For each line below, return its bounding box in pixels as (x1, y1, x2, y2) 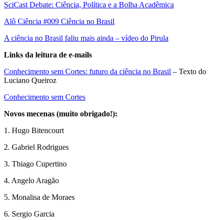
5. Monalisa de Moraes (4, 192, 75, 201)
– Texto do (171, 67, 206, 76)
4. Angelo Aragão (4, 176, 59, 185)
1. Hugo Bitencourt (4, 126, 64, 135)
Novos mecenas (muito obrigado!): (4, 109, 117, 118)
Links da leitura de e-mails (4, 50, 92, 59)
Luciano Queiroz (4, 76, 56, 84)
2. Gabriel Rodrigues (4, 142, 69, 151)
